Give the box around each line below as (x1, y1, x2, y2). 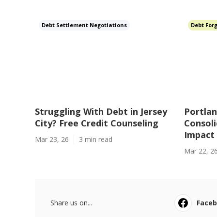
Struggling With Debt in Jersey (35, 106, 167, 117)
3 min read (79, 135, 112, 144)
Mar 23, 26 (35, 135, 69, 144)
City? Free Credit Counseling (35, 117, 158, 129)
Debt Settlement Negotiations (42, 21, 127, 29)
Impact (184, 129, 215, 140)
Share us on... (50, 198, 92, 207)
